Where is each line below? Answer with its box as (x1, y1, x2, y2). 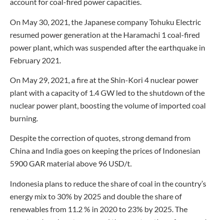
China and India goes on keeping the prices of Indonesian (10, 146, 200, 156)
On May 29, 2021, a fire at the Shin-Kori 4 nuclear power (10, 75, 198, 85)
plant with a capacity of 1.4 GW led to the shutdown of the (10, 88, 205, 98)
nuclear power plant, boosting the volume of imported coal (10, 101, 206, 110)
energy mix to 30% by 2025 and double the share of (10, 191, 182, 201)
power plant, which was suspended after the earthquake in (10, 42, 205, 52)
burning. (10, 113, 38, 123)
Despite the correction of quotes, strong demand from (10, 133, 191, 143)
